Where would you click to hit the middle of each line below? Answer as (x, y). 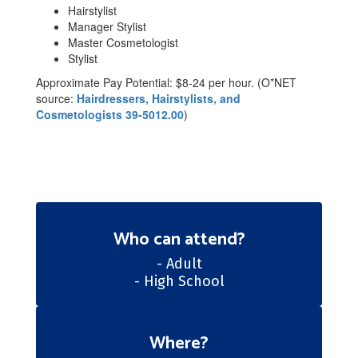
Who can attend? (179, 240)
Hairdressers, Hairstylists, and (159, 98)
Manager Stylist (107, 26)
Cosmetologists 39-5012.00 (110, 114)
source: (56, 98)
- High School (179, 281)
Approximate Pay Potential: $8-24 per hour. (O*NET (166, 82)
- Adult (179, 264)
